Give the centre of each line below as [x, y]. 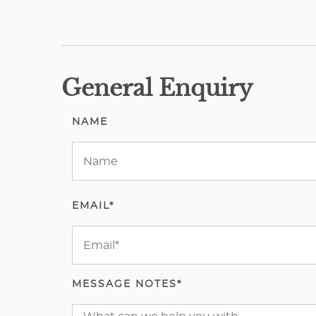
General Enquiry [157, 88]
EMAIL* [93, 206]
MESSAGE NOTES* [127, 284]
